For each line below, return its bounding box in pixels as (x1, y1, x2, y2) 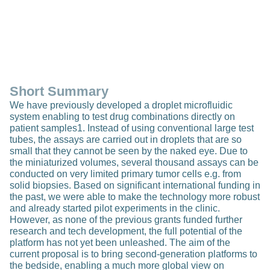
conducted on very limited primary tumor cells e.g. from (10, 169, 241, 180)
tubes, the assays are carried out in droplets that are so (10, 134, 242, 145)
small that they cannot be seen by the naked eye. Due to (10, 146, 248, 157)
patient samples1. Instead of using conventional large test (10, 123, 254, 134)
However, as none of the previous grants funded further (10, 215, 242, 225)
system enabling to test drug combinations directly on (10, 111, 235, 122)
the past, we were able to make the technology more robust (10, 192, 260, 202)
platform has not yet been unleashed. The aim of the (10, 237, 230, 248)
